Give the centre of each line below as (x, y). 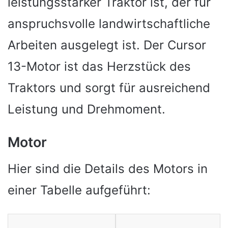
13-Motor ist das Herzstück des (99, 66)
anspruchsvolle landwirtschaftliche (109, 23)
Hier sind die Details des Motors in (108, 169)
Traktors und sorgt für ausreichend (109, 88)
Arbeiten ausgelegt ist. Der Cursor (107, 45)
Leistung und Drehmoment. (87, 109)
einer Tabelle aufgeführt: (79, 190)
